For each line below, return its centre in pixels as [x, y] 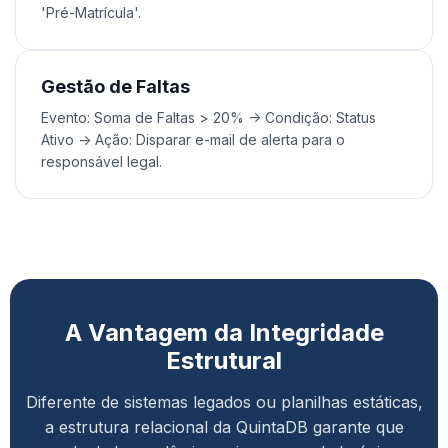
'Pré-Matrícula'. [91, 12]
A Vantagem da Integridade [224, 332]
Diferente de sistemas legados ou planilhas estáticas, [224, 402]
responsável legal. [101, 161]
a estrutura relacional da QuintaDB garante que [224, 427]
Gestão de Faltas [115, 86]
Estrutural [224, 360]
